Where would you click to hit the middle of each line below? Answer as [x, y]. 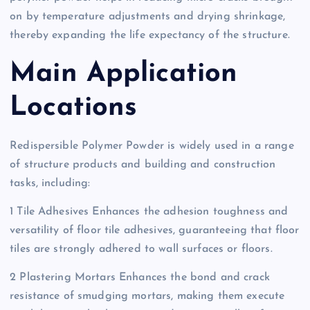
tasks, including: [50, 184]
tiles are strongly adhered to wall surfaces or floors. [141, 249]
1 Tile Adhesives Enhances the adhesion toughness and [149, 212]
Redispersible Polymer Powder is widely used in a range [152, 146]
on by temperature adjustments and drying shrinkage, [148, 17]
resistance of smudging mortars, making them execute [147, 297]
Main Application [124, 74]
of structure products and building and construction [143, 165]
